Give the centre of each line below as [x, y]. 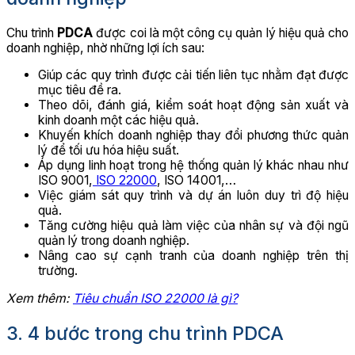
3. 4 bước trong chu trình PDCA [145, 333]
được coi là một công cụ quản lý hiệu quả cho [221, 32]
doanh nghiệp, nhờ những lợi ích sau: [105, 48]
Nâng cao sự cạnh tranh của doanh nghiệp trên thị [193, 256]
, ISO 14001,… [197, 181]
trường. [58, 271]
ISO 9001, [65, 181]
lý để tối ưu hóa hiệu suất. [109, 151]
